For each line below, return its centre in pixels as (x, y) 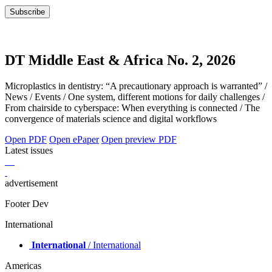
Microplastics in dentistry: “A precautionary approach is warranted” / (136, 86)
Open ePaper (74, 140)
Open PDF (26, 140)
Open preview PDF (139, 140)
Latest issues (29, 151)
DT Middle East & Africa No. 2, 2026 (120, 60)
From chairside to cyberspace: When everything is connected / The (132, 108)
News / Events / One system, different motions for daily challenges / (135, 97)
